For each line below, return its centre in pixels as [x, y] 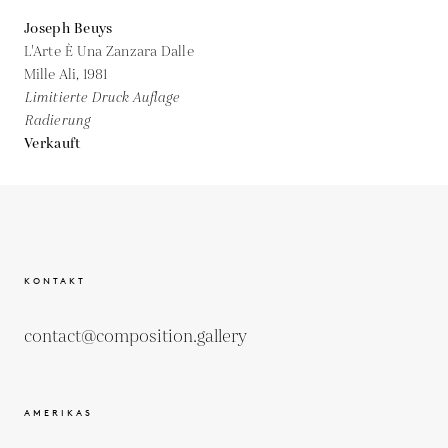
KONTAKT [55, 280]
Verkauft [52, 143]
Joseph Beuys [68, 28]
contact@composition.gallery [135, 336]
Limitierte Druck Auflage [102, 97]
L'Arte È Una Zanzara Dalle [109, 51]
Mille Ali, [54, 74]
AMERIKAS [58, 412]
